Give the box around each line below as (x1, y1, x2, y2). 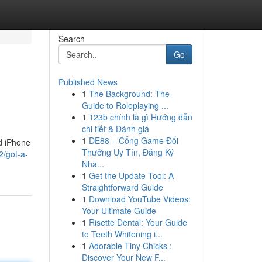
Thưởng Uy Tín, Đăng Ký (81, 146, 174, 158)
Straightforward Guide (81, 181, 163, 193)
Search (58, 33, 85, 44)
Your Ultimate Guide (81, 205, 156, 216)
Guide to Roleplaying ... (81, 99, 168, 111)
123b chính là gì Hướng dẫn (88, 111, 192, 123)
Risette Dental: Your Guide (88, 216, 187, 228)
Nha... (81, 158, 104, 170)
